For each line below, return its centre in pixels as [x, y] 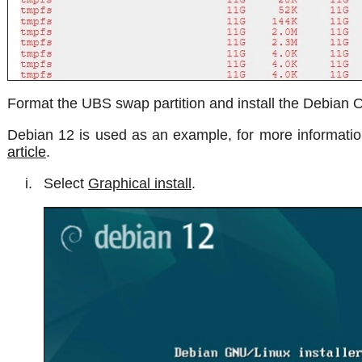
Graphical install [140, 183]
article [27, 152]
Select [66, 183]
